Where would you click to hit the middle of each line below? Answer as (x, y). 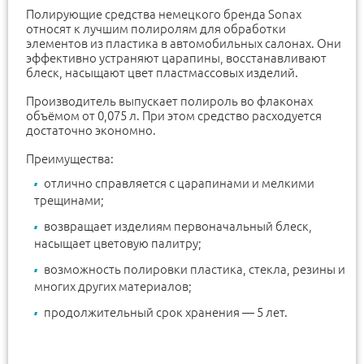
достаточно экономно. (91, 131)
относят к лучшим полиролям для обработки (156, 29)
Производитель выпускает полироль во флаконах (169, 102)
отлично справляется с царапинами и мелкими (179, 184)
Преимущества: (70, 159)
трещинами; (69, 201)
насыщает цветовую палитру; (118, 244)
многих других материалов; (113, 287)
